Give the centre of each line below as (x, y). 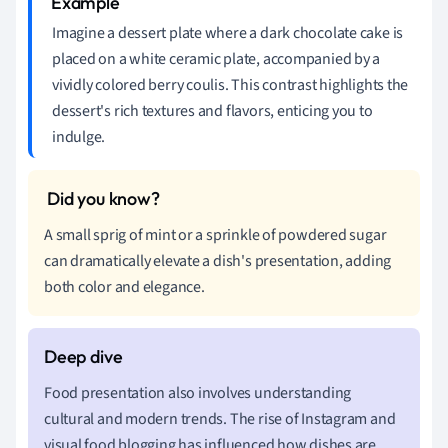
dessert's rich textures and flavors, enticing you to (212, 110)
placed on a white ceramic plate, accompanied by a (216, 58)
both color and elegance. (124, 286)
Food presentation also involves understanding (198, 392)
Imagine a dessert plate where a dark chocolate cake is (228, 32)
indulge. (79, 136)
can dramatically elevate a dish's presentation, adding (218, 260)
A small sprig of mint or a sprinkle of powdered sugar (215, 234)
